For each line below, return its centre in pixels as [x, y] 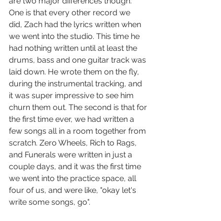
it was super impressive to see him [72, 96]
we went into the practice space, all [74, 179]
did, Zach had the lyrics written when [76, 25]
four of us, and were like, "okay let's [74, 190]
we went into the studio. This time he [75, 37]
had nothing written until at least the [74, 48]
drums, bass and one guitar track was [78, 60]
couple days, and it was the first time [76, 167]
